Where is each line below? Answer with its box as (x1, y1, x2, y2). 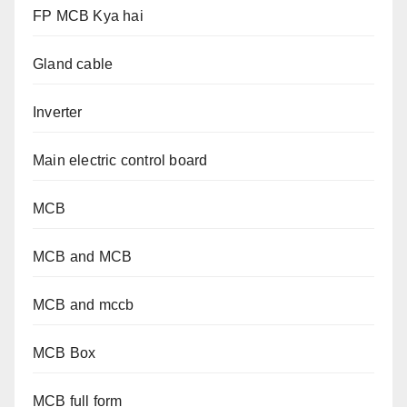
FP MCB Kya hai (33, 8, 144, 25)
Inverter (33, 104, 83, 121)
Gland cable (33, 56, 114, 73)
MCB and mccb (33, 297, 134, 313)
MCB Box (33, 345, 96, 362)
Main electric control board (33, 153, 208, 169)
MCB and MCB (33, 249, 133, 265)
